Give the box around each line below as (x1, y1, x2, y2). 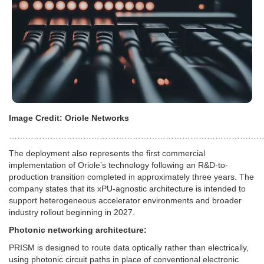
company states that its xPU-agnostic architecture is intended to (9, 184, 246, 194)
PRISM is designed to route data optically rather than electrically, (9, 243, 249, 253)
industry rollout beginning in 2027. (9, 207, 135, 217)
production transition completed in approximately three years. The (9, 172, 254, 182)
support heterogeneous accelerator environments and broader (9, 196, 242, 206)
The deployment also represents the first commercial (9, 148, 205, 159)
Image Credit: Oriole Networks (9, 113, 129, 123)
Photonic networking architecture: (9, 225, 147, 235)
